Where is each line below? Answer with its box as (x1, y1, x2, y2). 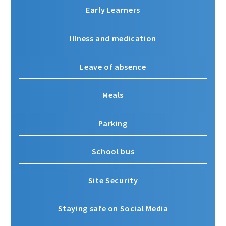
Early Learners (86, 5, 140, 15)
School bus (91, 146, 135, 157)
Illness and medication (69, 33, 157, 43)
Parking (98, 118, 128, 129)
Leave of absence (80, 61, 146, 72)
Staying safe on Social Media (58, 203, 168, 213)
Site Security (88, 175, 138, 185)
